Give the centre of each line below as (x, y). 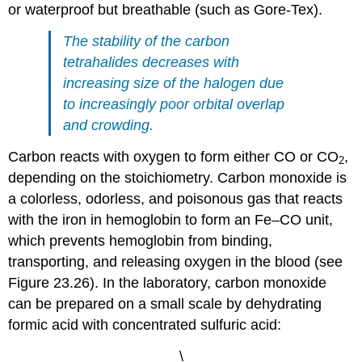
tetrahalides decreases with (152, 62)
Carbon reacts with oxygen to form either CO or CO (174, 156)
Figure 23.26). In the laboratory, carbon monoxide (168, 282)
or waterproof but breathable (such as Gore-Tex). (166, 10)
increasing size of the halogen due (174, 83)
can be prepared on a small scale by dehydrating (165, 303)
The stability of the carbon (147, 41)
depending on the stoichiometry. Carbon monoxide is (178, 177)
